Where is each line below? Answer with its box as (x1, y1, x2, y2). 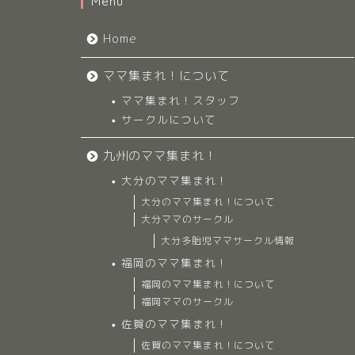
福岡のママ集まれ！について (141, 277, 275, 292)
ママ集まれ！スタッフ (121, 93, 240, 109)
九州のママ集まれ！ (103, 147, 217, 165)
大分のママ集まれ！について (141, 195, 275, 209)
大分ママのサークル (141, 212, 234, 227)
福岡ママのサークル (141, 295, 234, 309)
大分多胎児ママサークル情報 (161, 234, 295, 248)
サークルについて (121, 112, 216, 128)
